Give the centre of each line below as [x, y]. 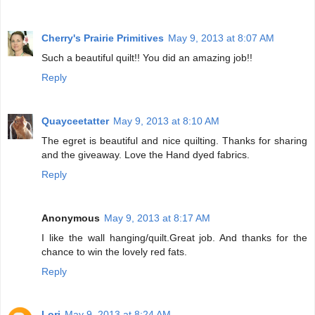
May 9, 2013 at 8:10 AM [166, 121]
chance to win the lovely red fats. [114, 251]
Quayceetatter [75, 121]
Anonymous [71, 218]
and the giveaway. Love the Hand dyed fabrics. [146, 154]
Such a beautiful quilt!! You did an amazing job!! [147, 57]
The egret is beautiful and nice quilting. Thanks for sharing [174, 140]
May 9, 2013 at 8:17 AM [157, 218]
